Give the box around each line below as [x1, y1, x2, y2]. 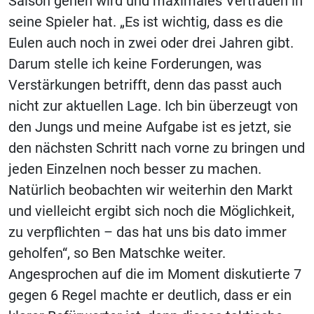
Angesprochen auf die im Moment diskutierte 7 [8, 266, 301, 282]
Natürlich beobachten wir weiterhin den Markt [8, 182, 293, 198]
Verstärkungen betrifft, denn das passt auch [8, 76, 282, 93]
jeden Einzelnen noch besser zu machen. [8, 161, 261, 177]
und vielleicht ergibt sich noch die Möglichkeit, [8, 203, 294, 219]
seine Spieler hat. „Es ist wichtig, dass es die [8, 13, 283, 30]
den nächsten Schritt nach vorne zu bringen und [8, 139, 305, 156]
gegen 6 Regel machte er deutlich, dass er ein [8, 287, 292, 303]
